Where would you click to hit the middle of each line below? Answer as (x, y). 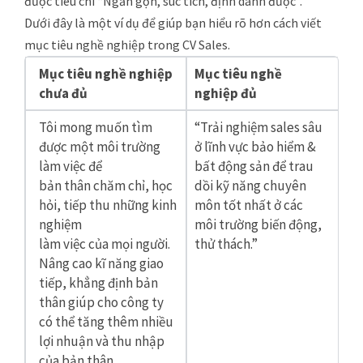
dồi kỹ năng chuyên (250, 185)
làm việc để (70, 166)
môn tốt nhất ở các (248, 205)
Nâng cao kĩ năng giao (101, 263)
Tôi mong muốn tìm (96, 127)
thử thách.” (227, 243)
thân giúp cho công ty (101, 302)
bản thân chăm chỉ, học (106, 185)
